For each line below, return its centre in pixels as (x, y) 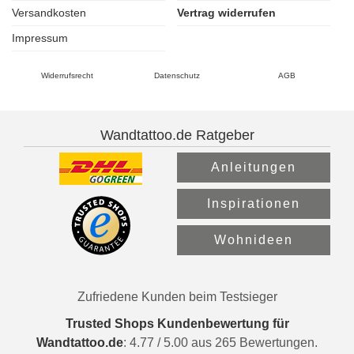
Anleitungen (254, 167)
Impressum (40, 38)
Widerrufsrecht (67, 75)
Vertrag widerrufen (226, 13)
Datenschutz (177, 75)
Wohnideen (254, 240)
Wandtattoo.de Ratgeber (177, 135)
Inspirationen (254, 203)
